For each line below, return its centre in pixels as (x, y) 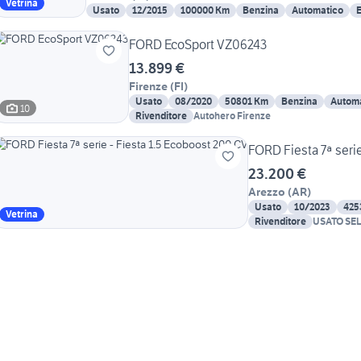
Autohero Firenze (232, 116)
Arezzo (267, 192)
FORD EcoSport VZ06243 (198, 45)
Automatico (317, 10)
